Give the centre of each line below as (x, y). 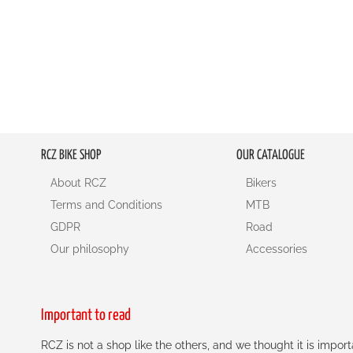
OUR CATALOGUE (271, 156)
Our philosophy (90, 249)
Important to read (86, 316)
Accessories (277, 249)
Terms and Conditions (106, 205)
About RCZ (78, 183)
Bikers (261, 183)
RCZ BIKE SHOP (71, 156)
